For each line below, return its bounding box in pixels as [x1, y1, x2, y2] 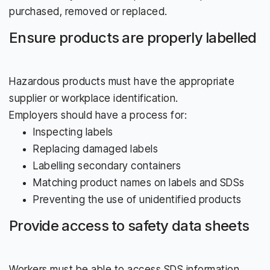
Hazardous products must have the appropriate [9, 75, 234, 87]
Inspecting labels [33, 125, 113, 138]
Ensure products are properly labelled [9, 28, 257, 46]
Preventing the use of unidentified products [33, 193, 242, 206]
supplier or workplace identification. [9, 92, 178, 104]
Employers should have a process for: [9, 108, 187, 121]
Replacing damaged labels [33, 142, 158, 155]
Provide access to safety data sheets [9, 216, 250, 234]
